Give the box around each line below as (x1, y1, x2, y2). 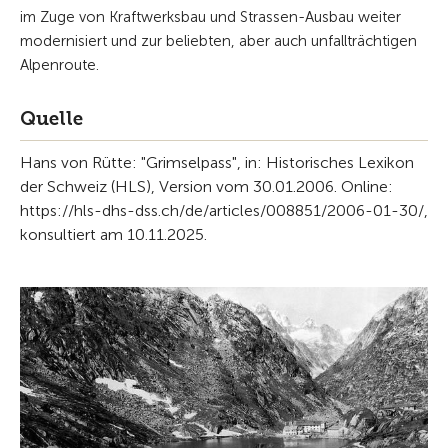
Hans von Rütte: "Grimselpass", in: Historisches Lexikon (20, 152, 414, 172)
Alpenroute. (20, 55, 99, 74)
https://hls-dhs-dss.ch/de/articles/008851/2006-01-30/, (20, 200, 428, 220)
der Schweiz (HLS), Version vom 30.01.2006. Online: (20, 176, 393, 196)
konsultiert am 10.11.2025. (20, 224, 207, 244)
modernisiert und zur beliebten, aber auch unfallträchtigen (20, 31, 417, 50)
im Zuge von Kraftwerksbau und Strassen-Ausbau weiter (20, 7, 401, 26)
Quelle (20, 106, 83, 130)
